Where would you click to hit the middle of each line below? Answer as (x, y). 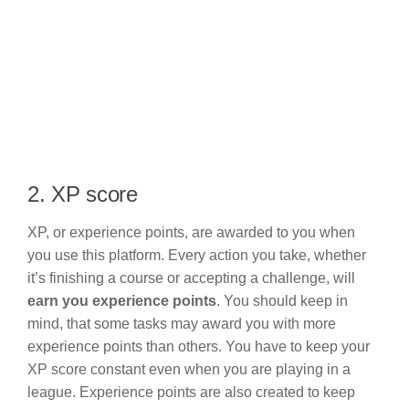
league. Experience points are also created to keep (191, 392)
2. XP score (83, 194)
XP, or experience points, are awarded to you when (191, 232)
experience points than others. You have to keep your (199, 346)
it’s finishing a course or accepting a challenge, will (191, 278)
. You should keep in (282, 300)
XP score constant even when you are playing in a (189, 369)
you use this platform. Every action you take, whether (197, 255)
